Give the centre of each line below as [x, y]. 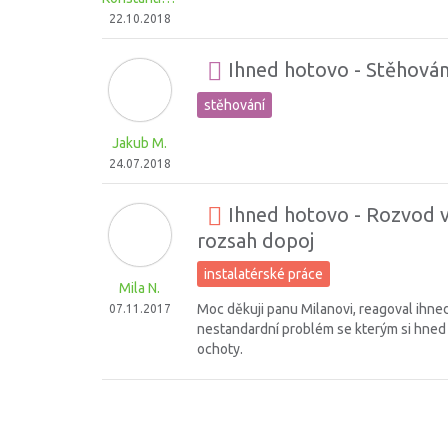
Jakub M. [139, 143]
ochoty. [220, 349]
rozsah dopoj [255, 240]
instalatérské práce [263, 274]
